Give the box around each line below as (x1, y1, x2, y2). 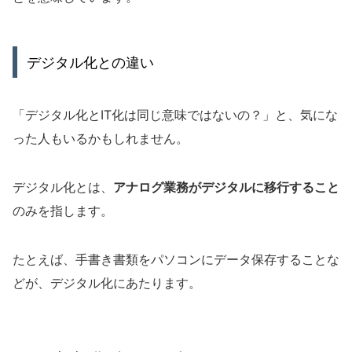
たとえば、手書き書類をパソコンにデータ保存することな (13, 251, 339, 268)
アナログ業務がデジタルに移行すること (113, 179, 339, 196)
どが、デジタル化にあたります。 (13, 275, 201, 291)
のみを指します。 (13, 203, 113, 219)
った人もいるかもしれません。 (13, 130, 189, 147)
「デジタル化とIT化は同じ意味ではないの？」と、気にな (13, 107, 338, 123)
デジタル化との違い (27, 53, 154, 71)
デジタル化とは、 (13, 179, 113, 196)
